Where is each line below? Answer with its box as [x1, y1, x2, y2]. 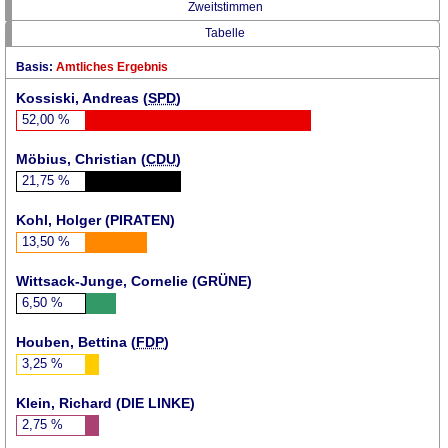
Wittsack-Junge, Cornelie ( [16, 272, 197, 289]
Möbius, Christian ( [16, 150, 146, 167]
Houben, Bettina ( [16, 333, 136, 350]
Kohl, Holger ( [16, 211, 110, 228]
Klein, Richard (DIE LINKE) [16, 394, 195, 411]
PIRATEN [110, 211, 170, 228]
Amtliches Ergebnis [56, 59, 168, 74]
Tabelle [205, 25, 246, 40]
